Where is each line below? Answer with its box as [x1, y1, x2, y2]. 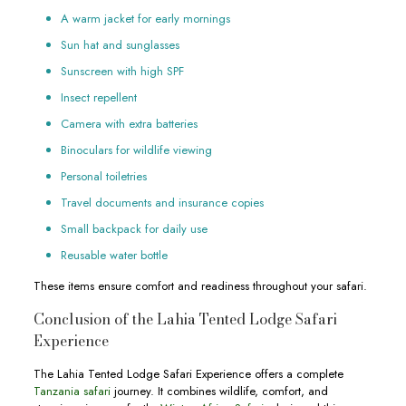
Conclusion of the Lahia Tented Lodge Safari [33, 308, 337, 330]
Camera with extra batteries [60, 115, 198, 132]
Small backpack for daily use [60, 220, 208, 237]
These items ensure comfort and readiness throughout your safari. [33, 277, 367, 295]
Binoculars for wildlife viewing [60, 141, 212, 159]
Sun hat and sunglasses [60, 36, 179, 53]
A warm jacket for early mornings [60, 10, 230, 27]
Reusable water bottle [60, 246, 168, 264]
